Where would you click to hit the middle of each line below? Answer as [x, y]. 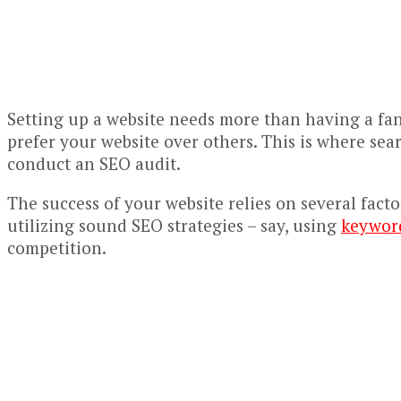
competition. [57, 248]
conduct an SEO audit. [94, 164]
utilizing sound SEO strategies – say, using [174, 226]
